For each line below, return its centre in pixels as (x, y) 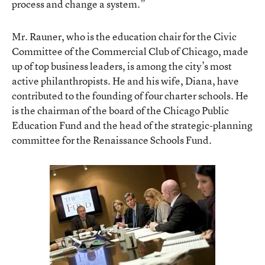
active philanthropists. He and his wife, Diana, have (125, 80)
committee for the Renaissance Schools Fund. (112, 140)
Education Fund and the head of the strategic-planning (132, 125)
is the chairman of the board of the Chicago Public (120, 110)
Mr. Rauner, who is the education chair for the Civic (124, 36)
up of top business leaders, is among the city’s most (122, 66)
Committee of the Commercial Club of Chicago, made (130, 51)
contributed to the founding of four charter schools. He (130, 95)
